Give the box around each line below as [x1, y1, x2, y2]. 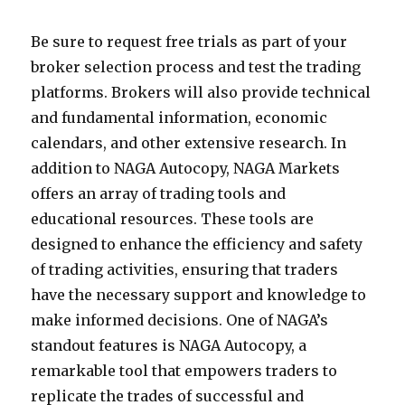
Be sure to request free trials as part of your [31, 33, 348, 51]
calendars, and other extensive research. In [31, 134, 347, 152]
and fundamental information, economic [31, 108, 328, 127]
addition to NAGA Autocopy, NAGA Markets [31, 159, 341, 177]
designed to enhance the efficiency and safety [31, 235, 363, 253]
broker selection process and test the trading [31, 58, 362, 76]
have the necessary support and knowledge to [31, 286, 367, 304]
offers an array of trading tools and [31, 184, 287, 202]
